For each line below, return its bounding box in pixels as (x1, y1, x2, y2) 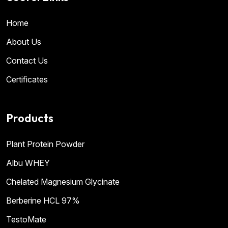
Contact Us (6, 55, 48, 66)
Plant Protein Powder (6, 139, 84, 150)
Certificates (6, 74, 48, 84)
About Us (6, 36, 41, 47)
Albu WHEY (6, 158, 50, 168)
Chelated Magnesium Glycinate (6, 177, 120, 187)
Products (6, 111, 54, 126)
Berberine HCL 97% (6, 195, 80, 206)
